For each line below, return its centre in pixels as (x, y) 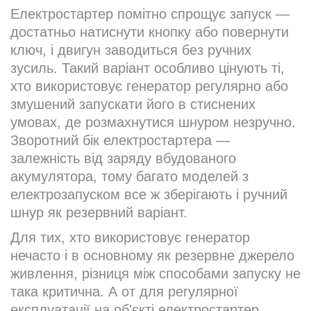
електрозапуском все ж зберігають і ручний (149, 195)
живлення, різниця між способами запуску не (155, 274)
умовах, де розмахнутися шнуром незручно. (153, 123)
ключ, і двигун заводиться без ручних (131, 50)
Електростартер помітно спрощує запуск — (150, 14)
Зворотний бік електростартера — (120, 141)
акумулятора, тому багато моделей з (129, 177)
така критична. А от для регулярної (124, 292)
